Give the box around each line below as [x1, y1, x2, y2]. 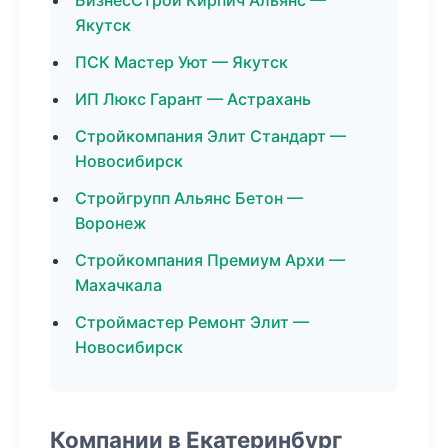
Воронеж [75, 213, 147, 233]
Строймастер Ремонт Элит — [75, 312, 309, 332]
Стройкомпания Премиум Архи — [75, 250, 345, 270]
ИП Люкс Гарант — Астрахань [75, 89, 311, 109]
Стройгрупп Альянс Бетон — [75, 188, 303, 208]
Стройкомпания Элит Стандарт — [75, 126, 346, 146]
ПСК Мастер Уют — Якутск [75, 52, 288, 72]
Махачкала [75, 275, 162, 295]
